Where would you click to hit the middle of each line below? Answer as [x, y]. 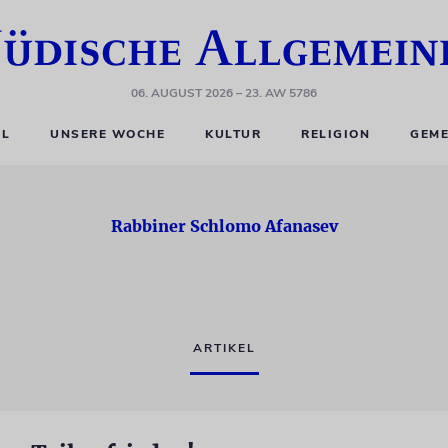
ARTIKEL [224, 348]
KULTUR [233, 134]
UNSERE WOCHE [108, 134]
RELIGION [336, 134]
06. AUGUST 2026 [182, 93]
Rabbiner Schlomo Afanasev [224, 226]
